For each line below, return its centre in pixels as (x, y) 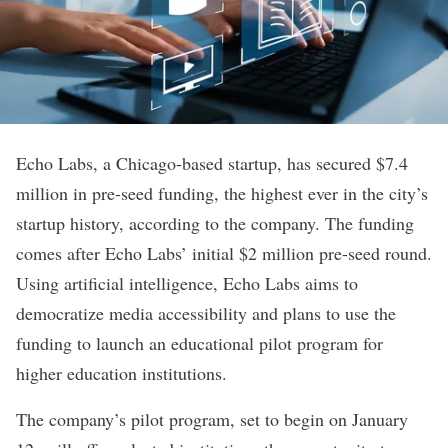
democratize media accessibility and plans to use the (206, 313)
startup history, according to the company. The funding (215, 223)
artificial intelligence (138, 283)
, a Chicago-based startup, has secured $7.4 (250, 163)
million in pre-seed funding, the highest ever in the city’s (222, 193)
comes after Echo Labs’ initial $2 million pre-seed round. (224, 253)
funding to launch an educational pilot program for (199, 343)
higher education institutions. (121, 373)
